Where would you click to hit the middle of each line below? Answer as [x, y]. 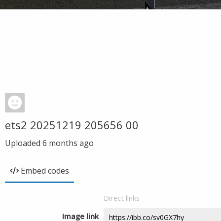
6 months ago [68, 143]
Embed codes [45, 171]
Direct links [122, 198]
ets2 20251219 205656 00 [72, 125]
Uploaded [24, 143]
